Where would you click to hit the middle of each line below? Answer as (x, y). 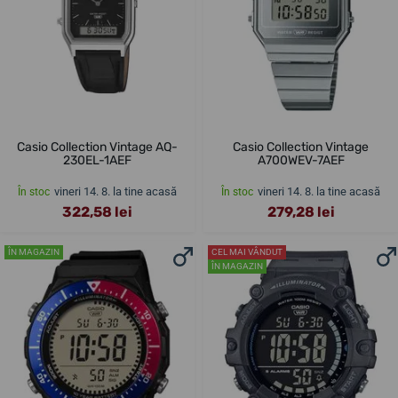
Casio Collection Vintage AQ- (97, 147)
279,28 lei (301, 212)
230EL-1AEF (97, 161)
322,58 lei (97, 212)
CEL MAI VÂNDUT (247, 252)
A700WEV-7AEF (301, 161)
